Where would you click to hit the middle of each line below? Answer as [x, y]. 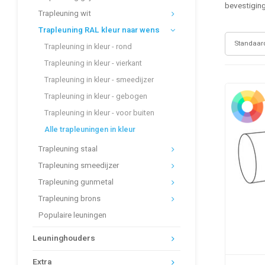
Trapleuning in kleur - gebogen [96, 96]
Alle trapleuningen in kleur [90, 130]
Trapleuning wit [65, 14]
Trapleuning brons [70, 199]
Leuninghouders [64, 238]
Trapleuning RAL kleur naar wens [99, 30]
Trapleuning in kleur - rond [88, 47]
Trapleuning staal [68, 149]
